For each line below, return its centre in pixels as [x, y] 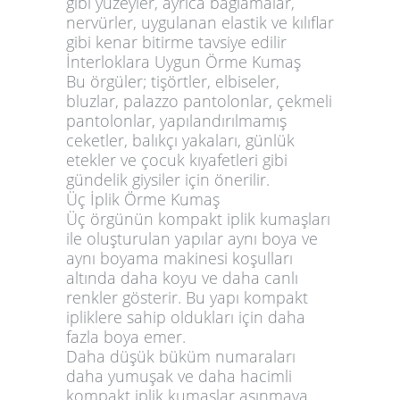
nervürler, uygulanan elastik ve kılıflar [200, 22]
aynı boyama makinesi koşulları [179, 258]
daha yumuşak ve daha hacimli [179, 375]
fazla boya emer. [126, 336]
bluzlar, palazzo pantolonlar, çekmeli [199, 100]
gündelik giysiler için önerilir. [168, 179]
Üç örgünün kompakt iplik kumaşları [198, 218]
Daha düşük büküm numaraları [181, 356]
